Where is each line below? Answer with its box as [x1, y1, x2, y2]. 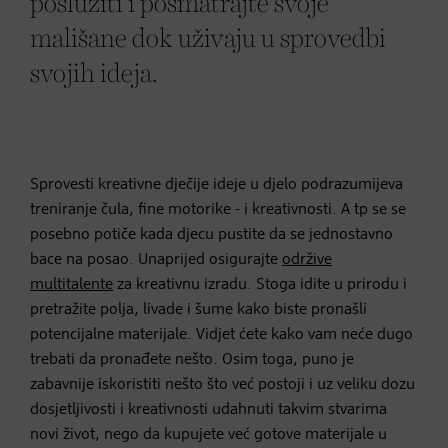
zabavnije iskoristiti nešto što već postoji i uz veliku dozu [30, 376, 415, 393]
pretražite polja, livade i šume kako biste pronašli [30, 301, 367, 318]
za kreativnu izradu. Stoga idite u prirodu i [113, 276, 407, 293]
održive [282, 251, 332, 268]
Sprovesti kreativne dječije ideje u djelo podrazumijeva [30, 176, 403, 193]
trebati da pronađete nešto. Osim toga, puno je [30, 351, 354, 368]
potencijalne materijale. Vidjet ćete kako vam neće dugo [30, 326, 413, 343]
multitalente [30, 276, 113, 293]
